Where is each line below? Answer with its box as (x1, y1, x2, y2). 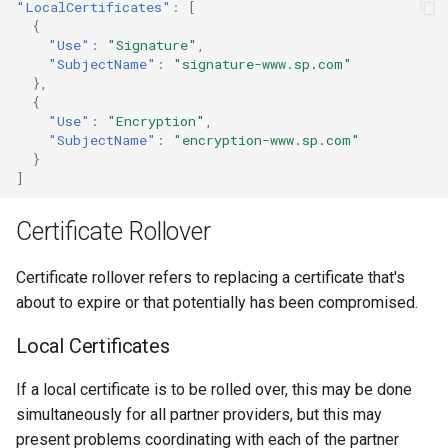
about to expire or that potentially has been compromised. (16, 293, 418, 312)
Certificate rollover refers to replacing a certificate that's (16, 268, 405, 287)
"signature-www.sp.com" (173, 54, 352, 73)
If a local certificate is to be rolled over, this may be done (16, 380, 412, 399)
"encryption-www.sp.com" (173, 130, 360, 149)
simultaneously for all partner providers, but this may (16, 405, 382, 424)
